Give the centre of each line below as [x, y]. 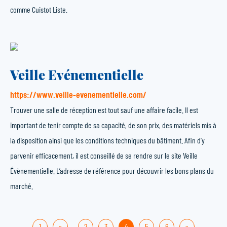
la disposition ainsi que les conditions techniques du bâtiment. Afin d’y [107, 140]
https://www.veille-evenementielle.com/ [78, 94]
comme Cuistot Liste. [39, 9]
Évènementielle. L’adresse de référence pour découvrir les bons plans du [112, 171]
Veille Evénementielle [77, 75]
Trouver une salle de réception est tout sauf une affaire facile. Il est [104, 110]
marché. [22, 186]
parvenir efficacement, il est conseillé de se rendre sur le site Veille [104, 155]
